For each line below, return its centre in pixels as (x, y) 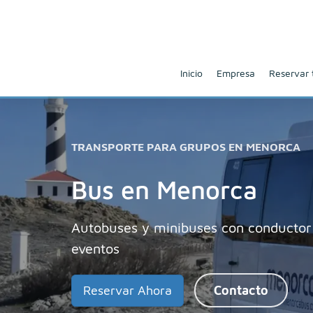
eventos (95, 248)
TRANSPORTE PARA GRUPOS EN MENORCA (186, 147)
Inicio (191, 73)
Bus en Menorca (164, 190)
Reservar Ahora (128, 290)
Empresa (235, 73)
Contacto (241, 290)
